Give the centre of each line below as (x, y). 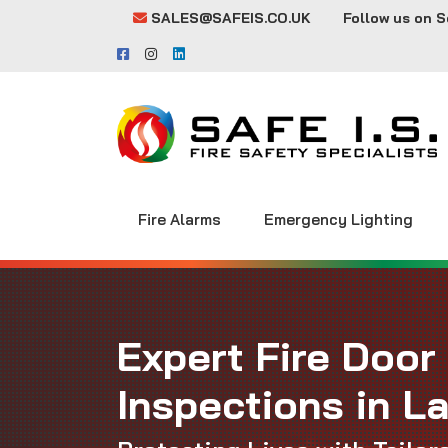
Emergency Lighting (338, 220)
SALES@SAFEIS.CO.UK (231, 18)
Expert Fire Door (276, 356)
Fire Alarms (180, 220)
